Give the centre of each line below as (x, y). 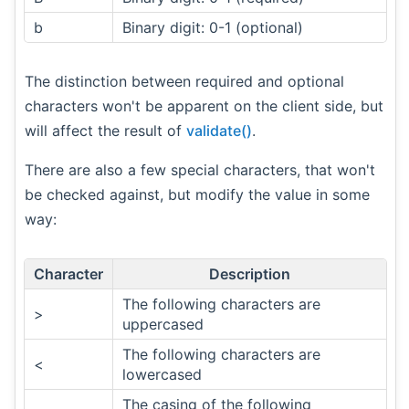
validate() (219, 130)
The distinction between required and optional (184, 81)
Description (250, 273)
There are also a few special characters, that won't (200, 169)
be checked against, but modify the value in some (197, 194)
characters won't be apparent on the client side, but (204, 105)
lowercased (162, 374)
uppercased (163, 324)
